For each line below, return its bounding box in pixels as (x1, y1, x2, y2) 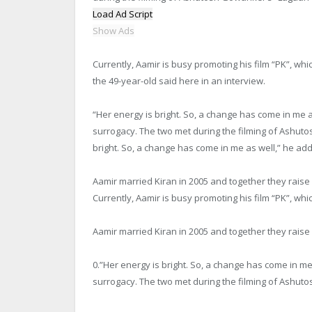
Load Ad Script (93, 7, 153, 20)
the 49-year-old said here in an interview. (93, 74, 265, 87)
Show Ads (93, 24, 134, 37)
